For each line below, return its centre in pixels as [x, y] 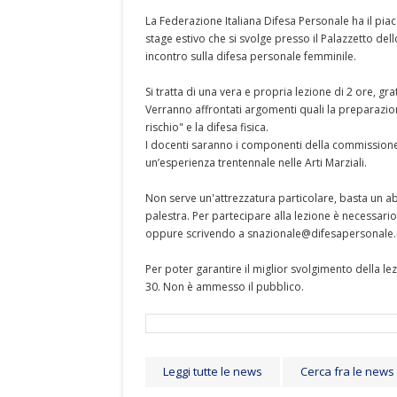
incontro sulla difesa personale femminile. [251, 56]
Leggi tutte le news [213, 371]
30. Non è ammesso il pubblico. [225, 287]
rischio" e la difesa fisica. [207, 127]
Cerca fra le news [347, 371]
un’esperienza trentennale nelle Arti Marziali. [256, 163]
